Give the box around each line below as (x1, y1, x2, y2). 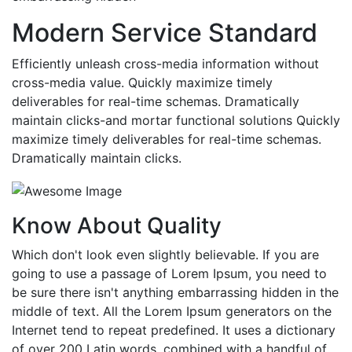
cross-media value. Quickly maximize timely (12, 75, 273, 91)
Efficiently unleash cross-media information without (12, 56, 319, 72)
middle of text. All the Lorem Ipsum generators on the (12, 303, 332, 320)
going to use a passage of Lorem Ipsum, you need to (12, 266, 327, 282)
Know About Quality (12, 212, 222, 240)
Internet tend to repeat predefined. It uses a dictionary (12, 322, 335, 339)
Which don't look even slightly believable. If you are (12, 247, 319, 263)
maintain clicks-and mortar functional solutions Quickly (12, 112, 340, 129)
